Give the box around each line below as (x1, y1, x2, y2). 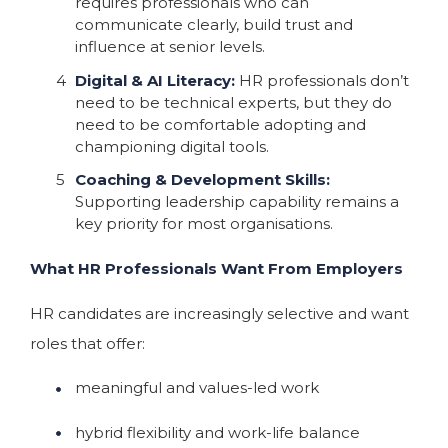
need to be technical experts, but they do (75, 92, 392, 112)
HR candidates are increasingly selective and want (30, 303, 409, 323)
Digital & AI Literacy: (75, 70, 239, 90)
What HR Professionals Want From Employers (30, 258, 403, 278)
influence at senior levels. (75, 37, 265, 57)
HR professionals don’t (239, 70, 409, 90)
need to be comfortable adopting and (75, 114, 366, 134)
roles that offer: (30, 333, 145, 353)
